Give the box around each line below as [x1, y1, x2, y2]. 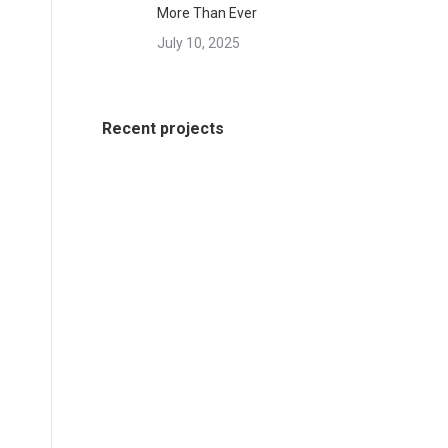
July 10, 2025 [157, 35, 240, 51]
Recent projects [102, 119, 224, 138]
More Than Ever [157, 5, 257, 21]
